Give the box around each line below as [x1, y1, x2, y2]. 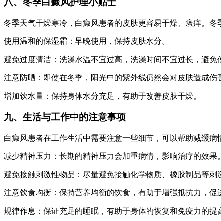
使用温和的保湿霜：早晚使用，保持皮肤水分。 [4, 37, 170, 46]
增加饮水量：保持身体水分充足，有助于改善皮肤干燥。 [4, 92, 201, 101]
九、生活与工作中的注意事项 [4, 111, 126, 122]
